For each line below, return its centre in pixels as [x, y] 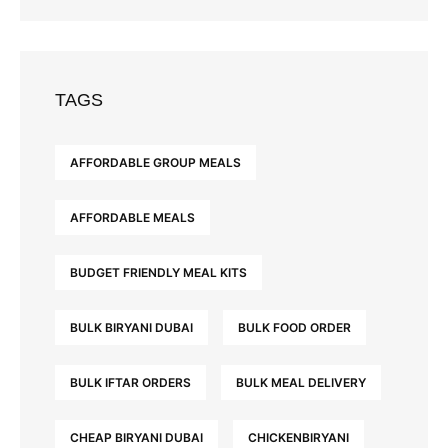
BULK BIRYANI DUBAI [131, 328]
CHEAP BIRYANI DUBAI [136, 438]
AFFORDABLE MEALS [132, 218]
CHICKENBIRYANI [298, 438]
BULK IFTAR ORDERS [130, 383]
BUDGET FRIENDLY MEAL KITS [158, 273]
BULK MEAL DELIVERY [301, 383]
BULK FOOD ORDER [294, 328]
